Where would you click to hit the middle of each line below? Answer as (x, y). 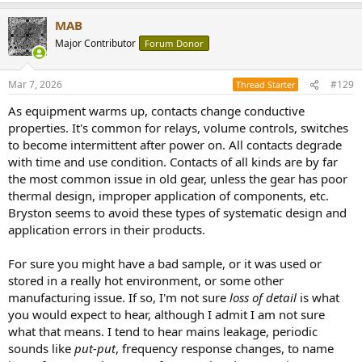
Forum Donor (174, 43)
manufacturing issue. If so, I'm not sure (117, 297)
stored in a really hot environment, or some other (146, 280)
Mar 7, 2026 (35, 84)
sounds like (41, 348)
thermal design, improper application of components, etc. (168, 196)
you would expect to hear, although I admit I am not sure (166, 314)
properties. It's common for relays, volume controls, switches (178, 128)
